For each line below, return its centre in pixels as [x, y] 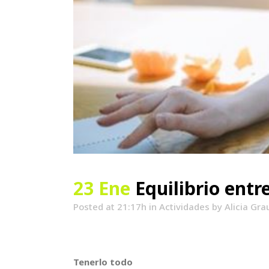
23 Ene [102, 189]
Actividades [184, 207]
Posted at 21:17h [110, 207]
